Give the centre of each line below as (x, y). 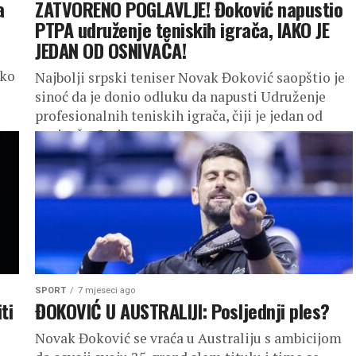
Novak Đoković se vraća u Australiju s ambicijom (188, 338)
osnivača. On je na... (95, 135)
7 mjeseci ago (106, 290)
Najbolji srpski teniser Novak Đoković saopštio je (190, 77)
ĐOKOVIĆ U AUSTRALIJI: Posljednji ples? (182, 311)
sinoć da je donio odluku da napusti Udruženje (180, 97)
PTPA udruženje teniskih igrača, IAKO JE (182, 29)
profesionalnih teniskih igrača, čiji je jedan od (179, 116)
